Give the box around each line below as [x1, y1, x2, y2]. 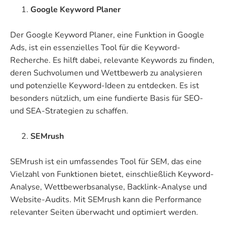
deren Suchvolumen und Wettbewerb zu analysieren [10, 67, 202, 79]
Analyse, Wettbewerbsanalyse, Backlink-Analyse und [10, 181, 207, 193]
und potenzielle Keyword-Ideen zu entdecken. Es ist [10, 80, 199, 91]
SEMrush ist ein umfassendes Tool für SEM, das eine [10, 156, 202, 167]
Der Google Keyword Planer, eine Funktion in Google [10, 29, 204, 41]
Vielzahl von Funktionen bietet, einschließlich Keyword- [10, 168, 214, 180]
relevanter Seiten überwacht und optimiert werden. [10, 206, 198, 218]
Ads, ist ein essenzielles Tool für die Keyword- [10, 42, 180, 53]
